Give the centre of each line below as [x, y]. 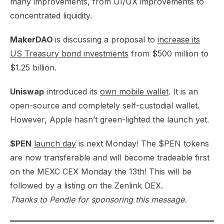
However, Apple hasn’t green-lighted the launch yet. [109, 119]
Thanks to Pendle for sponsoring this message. [98, 199]
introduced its [72, 91]
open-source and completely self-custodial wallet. [105, 105]
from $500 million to [168, 53]
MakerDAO [32, 39]
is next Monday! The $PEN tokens [142, 143]
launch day [55, 143]
